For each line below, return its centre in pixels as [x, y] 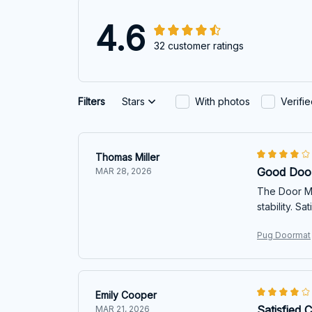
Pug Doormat [284, 235]
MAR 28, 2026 [124, 171]
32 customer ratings [199, 46]
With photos [223, 102]
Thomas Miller [127, 157]
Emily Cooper [126, 295]
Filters [92, 102]
